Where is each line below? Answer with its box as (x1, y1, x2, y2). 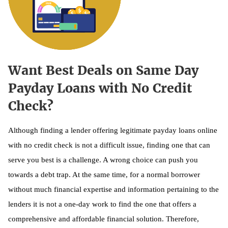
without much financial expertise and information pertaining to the (8, 185, 219, 193)
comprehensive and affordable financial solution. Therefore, (8, 214, 199, 223)
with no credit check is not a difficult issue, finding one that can (8, 140, 210, 149)
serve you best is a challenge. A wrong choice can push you (8, 155, 198, 164)
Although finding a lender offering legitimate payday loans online (8, 126, 217, 134)
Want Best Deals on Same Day (8, 62, 198, 78)
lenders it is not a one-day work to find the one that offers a (8, 199, 196, 208)
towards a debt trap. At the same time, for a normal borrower (8, 170, 200, 179)
